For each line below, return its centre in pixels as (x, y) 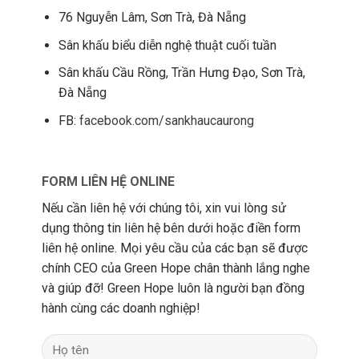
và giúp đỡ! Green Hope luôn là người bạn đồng (173, 288)
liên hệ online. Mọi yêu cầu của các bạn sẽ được (175, 248)
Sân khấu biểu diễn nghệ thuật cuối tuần (168, 45)
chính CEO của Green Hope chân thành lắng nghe (176, 268)
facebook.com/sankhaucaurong (167, 120)
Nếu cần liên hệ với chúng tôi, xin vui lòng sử (164, 208)
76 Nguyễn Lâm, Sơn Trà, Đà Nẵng (153, 17)
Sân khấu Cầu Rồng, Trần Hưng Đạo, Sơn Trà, (182, 73)
